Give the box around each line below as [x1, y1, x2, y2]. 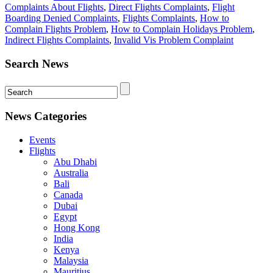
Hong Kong [54, 222, 100, 233]
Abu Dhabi [54, 157, 97, 168]
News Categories [5, 110, 87, 123]
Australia [54, 168, 88, 179]
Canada [54, 190, 83, 200]
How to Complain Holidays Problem [111, 24, 252, 35]
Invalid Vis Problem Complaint [114, 35, 233, 46]
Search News [5, 57, 68, 70]
